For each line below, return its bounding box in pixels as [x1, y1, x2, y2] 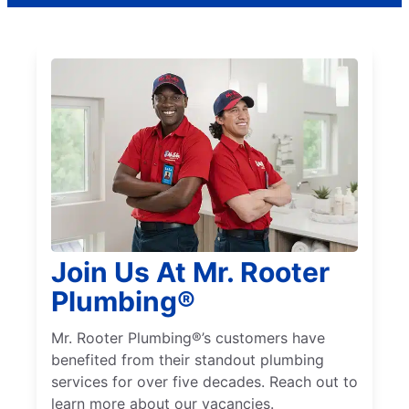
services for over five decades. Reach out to [51, 372, 358, 391]
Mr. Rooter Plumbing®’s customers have [51, 328, 325, 347]
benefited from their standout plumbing [51, 350, 324, 369]
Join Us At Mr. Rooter [51, 255, 330, 288]
